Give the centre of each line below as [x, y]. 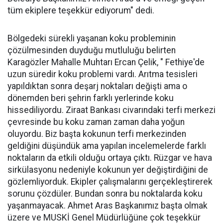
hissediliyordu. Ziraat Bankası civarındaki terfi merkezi [111, 110]
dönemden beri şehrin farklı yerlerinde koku [91, 98]
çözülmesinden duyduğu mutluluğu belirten [92, 51]
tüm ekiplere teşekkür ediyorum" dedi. [81, 11]
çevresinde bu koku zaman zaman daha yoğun [96, 122]
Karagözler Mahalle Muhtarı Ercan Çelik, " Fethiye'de [106, 62]
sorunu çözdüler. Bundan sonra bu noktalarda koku [105, 194]
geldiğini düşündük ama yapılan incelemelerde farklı [107, 146]
